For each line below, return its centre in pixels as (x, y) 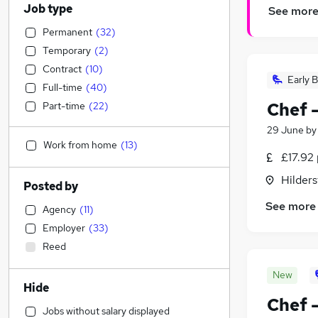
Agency (59, 209)
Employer (64, 228)
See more (291, 207)
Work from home (80, 145)
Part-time (64, 106)
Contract (62, 69)
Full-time (62, 87)
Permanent (67, 32)
